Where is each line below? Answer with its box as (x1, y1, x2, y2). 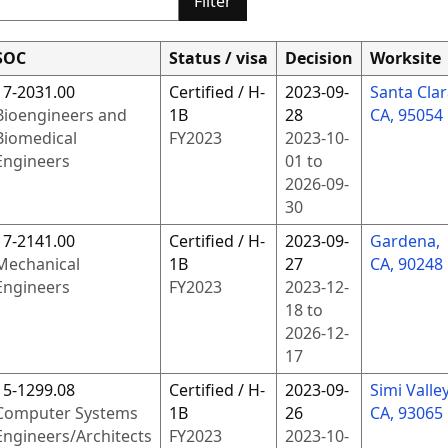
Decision (284, 47, 353, 69)
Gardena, (369, 230, 440, 252)
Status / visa (168, 47, 268, 69)
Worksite (369, 47, 441, 69)
